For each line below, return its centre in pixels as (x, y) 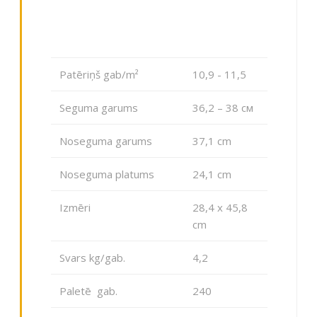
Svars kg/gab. (92, 258)
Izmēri (75, 208)
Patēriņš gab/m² (100, 75)
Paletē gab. (91, 291)
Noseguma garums (107, 141)
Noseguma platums (108, 174)
